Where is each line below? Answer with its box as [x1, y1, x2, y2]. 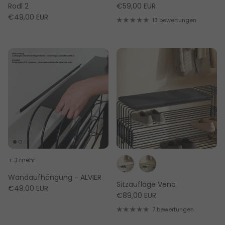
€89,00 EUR [117, 190, 156, 201]
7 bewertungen [152, 205, 194, 214]
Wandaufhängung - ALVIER [8, 172, 101, 183]
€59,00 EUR [117, 1, 156, 12]
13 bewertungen [152, 16, 196, 25]
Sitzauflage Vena [117, 179, 176, 190]
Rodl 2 [8, 1, 29, 12]
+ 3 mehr [8, 156, 35, 165]
